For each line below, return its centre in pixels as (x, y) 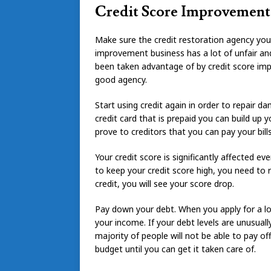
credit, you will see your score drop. (165, 184)
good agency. (121, 80)
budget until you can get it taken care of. (175, 249)
